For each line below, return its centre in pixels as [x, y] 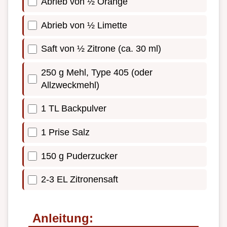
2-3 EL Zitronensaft [80, 180]
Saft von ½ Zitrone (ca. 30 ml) [101, 49]
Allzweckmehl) [70, 85]
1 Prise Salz [65, 132]
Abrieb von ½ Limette [84, 25]
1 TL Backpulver [74, 109]
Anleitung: [63, 218]
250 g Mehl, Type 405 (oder [97, 72]
